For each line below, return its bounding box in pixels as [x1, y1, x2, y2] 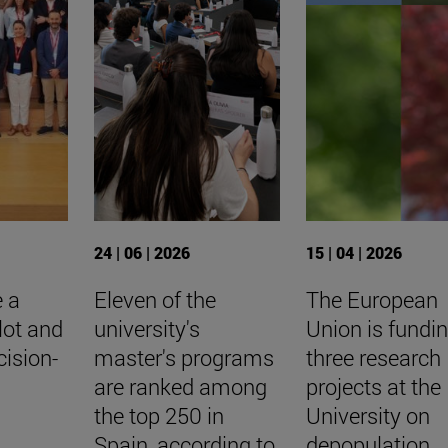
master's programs [93, 342, 274, 372]
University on [305, 400, 430, 430]
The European [305, 284, 438, 314]
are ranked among [93, 371, 267, 401]
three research [305, 342, 441, 372]
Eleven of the [93, 284, 216, 314]
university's [93, 313, 200, 343]
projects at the [305, 371, 441, 401]
